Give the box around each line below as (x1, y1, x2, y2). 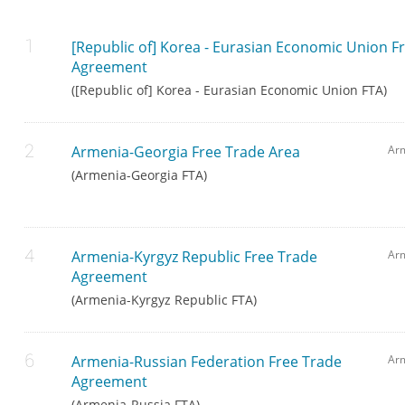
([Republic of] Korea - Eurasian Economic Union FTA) (71, 81, 388, 99)
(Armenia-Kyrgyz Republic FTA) (71, 291, 258, 309)
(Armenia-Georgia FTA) (71, 166, 208, 184)
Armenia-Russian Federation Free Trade (71, 352, 343, 372)
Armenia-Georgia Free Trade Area (71, 142, 301, 163)
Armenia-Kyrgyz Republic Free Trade (71, 247, 318, 268)
